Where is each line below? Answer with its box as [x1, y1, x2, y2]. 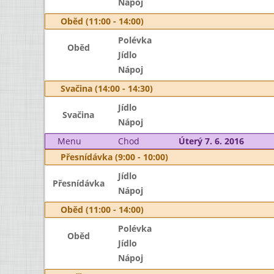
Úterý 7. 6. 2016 [178, 135, 244, 147]
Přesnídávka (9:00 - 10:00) [61, 151, 168, 163]
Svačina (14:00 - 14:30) [61, 83, 153, 94]
